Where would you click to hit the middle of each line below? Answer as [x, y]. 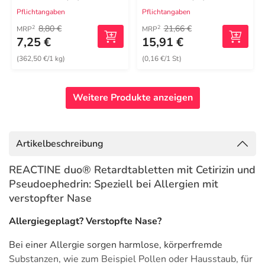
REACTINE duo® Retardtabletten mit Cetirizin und [132, 170]
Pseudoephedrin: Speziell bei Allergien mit [114, 184]
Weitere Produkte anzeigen [132, 98]
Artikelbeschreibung [60, 144]
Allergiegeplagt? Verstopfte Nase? [85, 221]
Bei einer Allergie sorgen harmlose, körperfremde [116, 245]
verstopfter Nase [50, 198]
